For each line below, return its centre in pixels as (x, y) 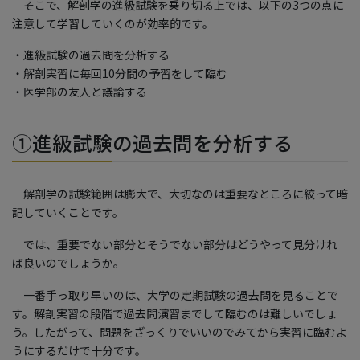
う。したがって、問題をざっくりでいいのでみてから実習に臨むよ (180, 332)
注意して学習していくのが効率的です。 (113, 23)
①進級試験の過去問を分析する (153, 143)
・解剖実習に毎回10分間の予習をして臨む (120, 74)
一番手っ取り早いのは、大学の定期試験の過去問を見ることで (175, 295)
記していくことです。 (68, 213)
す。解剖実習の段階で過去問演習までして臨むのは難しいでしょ (175, 314)
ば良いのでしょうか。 (68, 263)
